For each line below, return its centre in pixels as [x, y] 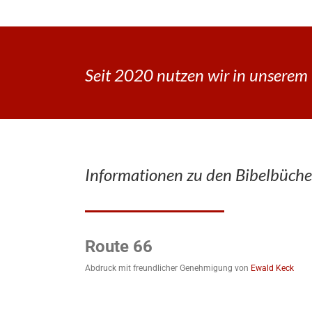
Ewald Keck [272, 268]
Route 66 [119, 246]
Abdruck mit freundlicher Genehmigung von [168, 268]
